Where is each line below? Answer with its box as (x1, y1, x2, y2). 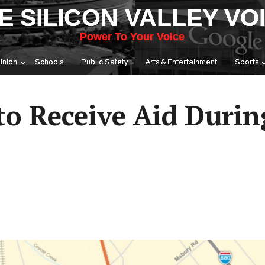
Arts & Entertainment (146, 59, 217, 66)
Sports (235, 59, 258, 66)
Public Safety (81, 59, 128, 66)
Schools (35, 59, 63, 66)
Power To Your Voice (80, 31, 185, 43)
